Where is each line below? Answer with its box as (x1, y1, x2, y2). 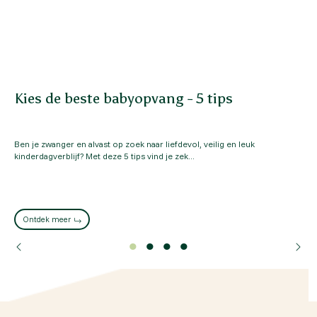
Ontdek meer (23, 214, 71, 225)
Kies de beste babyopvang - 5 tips (14, 89, 233, 108)
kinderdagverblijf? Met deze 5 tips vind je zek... (14, 151, 195, 162)
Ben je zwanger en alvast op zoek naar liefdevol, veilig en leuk (14, 139, 255, 150)
